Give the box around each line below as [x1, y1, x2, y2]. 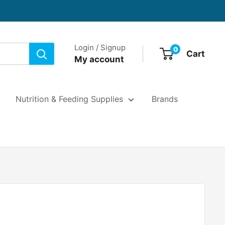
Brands [152, 94, 178, 104]
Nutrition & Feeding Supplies [16, 94, 123, 104]
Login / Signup [74, 42, 126, 52]
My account [74, 54, 124, 64]
